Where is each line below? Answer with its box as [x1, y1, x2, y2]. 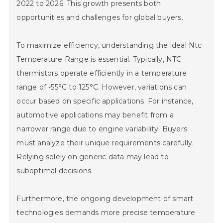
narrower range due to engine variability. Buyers [16, 124, 188, 134]
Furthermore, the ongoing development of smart [16, 194, 194, 204]
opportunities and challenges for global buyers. [16, 13, 183, 22]
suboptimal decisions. [16, 166, 93, 176]
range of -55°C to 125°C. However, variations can [16, 83, 187, 92]
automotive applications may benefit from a [16, 111, 174, 120]
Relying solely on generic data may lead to [16, 152, 169, 162]
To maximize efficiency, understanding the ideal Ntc [16, 41, 202, 50]
